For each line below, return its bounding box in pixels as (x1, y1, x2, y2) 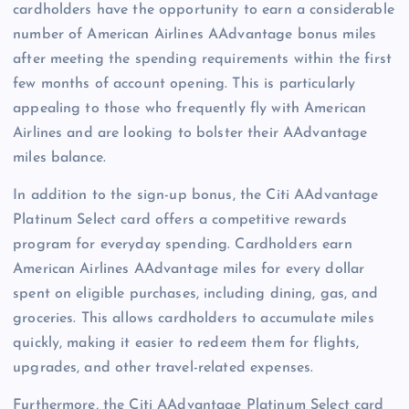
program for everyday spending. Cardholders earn (13, 237, 352, 253)
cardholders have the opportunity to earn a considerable (13, 3, 394, 18)
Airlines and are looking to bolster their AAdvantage (13, 126, 368, 142)
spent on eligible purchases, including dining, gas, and (13, 287, 378, 302)
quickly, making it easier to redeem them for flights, (13, 336, 360, 351)
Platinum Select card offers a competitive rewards (13, 213, 347, 228)
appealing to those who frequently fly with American (13, 101, 367, 117)
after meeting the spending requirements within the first (13, 52, 392, 68)
